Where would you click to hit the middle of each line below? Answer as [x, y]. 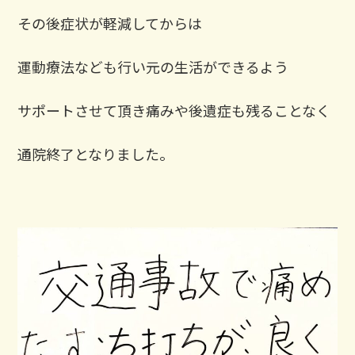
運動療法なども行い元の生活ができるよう [153, 66]
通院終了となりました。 [96, 153]
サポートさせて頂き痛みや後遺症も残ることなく [174, 110]
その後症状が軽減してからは [110, 23]
